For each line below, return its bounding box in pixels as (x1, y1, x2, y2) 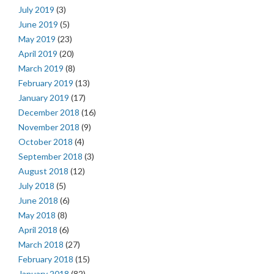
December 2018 (18, 106, 80, 117)
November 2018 (18, 121, 80, 132)
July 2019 (18, 4, 54, 15)
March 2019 (18, 62, 64, 73)
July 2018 (18, 180, 54, 191)
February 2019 (18, 77, 73, 88)
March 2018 (18, 239, 64, 250)
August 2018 (18, 165, 68, 176)
